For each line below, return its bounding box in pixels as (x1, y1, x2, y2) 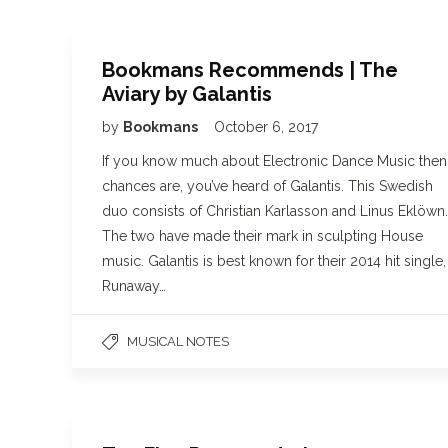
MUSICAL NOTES (127, 334, 229, 349)
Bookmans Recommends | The (102, 58, 398, 82)
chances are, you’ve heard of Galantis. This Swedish (102, 178, 433, 194)
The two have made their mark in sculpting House (102, 228, 423, 244)
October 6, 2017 (214, 119, 318, 135)
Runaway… (102, 278, 166, 294)
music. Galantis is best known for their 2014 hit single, (102, 253, 446, 269)
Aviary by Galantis (102, 82, 272, 106)
